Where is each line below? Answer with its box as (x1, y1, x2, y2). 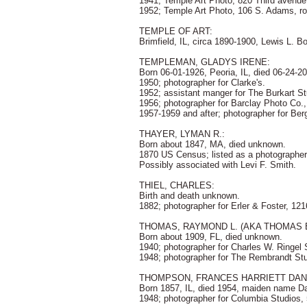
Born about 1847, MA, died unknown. (139, 139, 286, 149)
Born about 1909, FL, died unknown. (139, 232, 282, 242)
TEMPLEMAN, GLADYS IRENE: (139, 57, 270, 67)
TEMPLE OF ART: (139, 26, 212, 36)
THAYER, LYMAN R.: (139, 129, 225, 139)
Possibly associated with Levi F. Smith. (139, 160, 296, 170)
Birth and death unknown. (139, 191, 240, 201)
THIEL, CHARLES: (139, 180, 214, 191)
